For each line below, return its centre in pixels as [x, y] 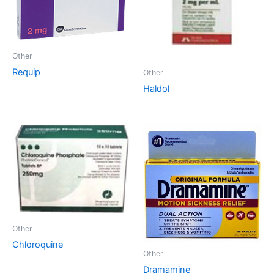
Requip [26, 72]
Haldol [156, 89]
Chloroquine [38, 245]
